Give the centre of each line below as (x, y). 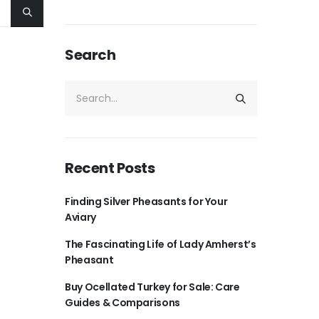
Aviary (80, 217)
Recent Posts (110, 168)
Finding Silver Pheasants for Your (146, 202)
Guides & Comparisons (122, 303)
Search (90, 55)
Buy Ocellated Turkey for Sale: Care (152, 287)
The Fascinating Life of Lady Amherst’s (161, 244)
